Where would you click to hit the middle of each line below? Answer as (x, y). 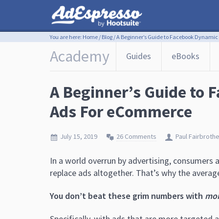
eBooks (186, 56)
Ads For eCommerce (121, 111)
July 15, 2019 (79, 136)
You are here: (66, 37)
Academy (80, 56)
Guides (139, 56)
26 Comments (136, 136)
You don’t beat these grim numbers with (127, 196)
